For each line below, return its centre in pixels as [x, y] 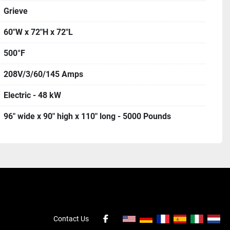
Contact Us [71, 218]
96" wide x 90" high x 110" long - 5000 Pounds [87, 116]
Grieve [16, 11]
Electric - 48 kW [32, 95]
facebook [122, 224]
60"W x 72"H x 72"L [38, 32]
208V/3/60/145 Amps [43, 74]
